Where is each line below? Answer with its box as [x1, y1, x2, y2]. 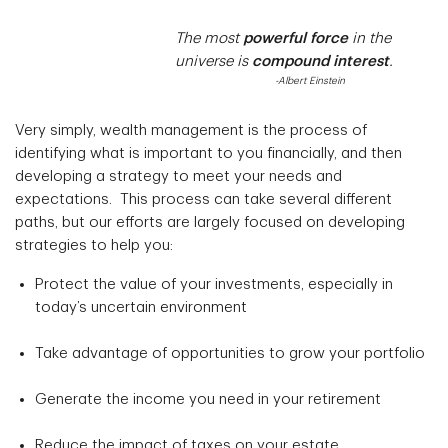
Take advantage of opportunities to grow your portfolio [35, 346, 425, 361]
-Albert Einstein [275, 76, 345, 87]
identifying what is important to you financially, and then [15, 146, 402, 161]
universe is [15, 54, 252, 69]
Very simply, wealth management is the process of [15, 123, 367, 138]
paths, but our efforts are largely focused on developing [15, 215, 405, 230]
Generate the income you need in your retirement [35, 392, 381, 407]
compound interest [252, 54, 389, 69]
